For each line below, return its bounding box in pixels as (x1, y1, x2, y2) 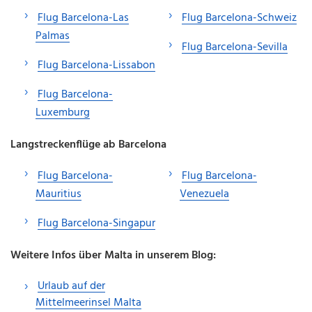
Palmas (36, 26, 70, 45)
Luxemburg (36, 103, 90, 122)
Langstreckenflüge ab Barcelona (10, 135, 166, 154)
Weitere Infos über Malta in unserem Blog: (10, 246, 216, 265)
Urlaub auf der (38, 276, 105, 295)
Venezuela (180, 185, 229, 203)
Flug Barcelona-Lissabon (38, 56, 155, 75)
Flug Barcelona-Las (38, 8, 129, 27)
